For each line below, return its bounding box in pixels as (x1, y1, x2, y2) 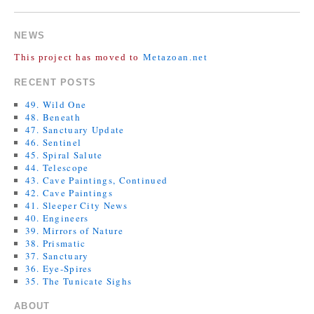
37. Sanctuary (25, 249, 89, 262)
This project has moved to (14, 51, 143, 62)
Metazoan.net (142, 51, 208, 62)
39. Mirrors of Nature (25, 224, 123, 237)
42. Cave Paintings (25, 186, 113, 199)
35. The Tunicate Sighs (25, 274, 132, 287)
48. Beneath (25, 110, 81, 123)
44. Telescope (25, 161, 89, 174)
